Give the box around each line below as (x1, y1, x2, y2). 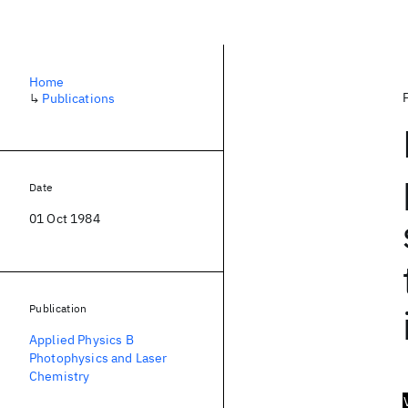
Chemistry (29, 368, 90, 384)
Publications (42, 90, 116, 107)
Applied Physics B (29, 331, 134, 348)
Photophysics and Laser (29, 350, 168, 366)
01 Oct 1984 (29, 210, 100, 227)
